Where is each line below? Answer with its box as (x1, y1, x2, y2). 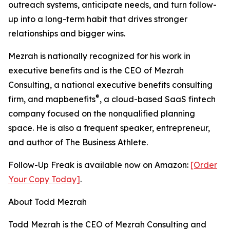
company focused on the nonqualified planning (8, 108, 195, 119)
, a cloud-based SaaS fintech (100, 94, 216, 104)
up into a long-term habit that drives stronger (8, 14, 187, 24)
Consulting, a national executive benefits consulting (8, 80, 213, 90)
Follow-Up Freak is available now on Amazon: (8, 160, 190, 170)
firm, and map (8, 94, 64, 104)
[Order (190, 160, 217, 170)
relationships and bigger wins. (8, 28, 125, 39)
